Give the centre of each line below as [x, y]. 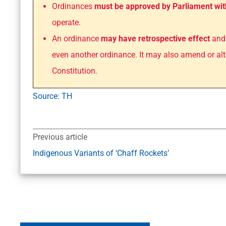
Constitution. [75, 71]
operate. [66, 23]
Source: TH [52, 96]
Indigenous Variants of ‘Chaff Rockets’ [101, 153]
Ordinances [72, 7]
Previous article [60, 137]
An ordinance [75, 39]
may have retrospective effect [154, 39]
